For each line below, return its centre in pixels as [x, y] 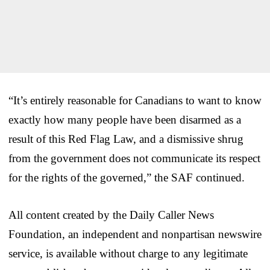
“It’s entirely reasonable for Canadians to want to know [135, 100]
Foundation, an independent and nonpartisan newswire [135, 234]
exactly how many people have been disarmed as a [125, 119]
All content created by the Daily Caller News [111, 215]
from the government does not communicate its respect [134, 158]
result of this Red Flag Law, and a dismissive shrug [126, 139]
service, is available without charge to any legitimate [128, 253]
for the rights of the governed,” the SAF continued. [127, 177]
